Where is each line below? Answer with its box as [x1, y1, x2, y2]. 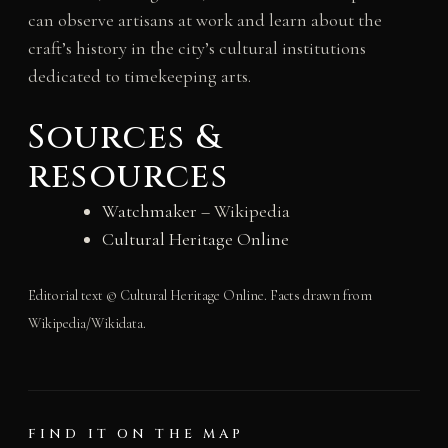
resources [27, 154, 229, 201]
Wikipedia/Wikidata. [27, 315, 146, 333]
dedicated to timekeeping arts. [27, 65, 251, 88]
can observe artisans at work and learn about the [27, 9, 382, 32]
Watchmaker [101, 200, 197, 223]
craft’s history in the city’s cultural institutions [27, 37, 366, 60]
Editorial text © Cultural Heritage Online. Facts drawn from [27, 287, 372, 305]
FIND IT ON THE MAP [27, 425, 245, 444]
